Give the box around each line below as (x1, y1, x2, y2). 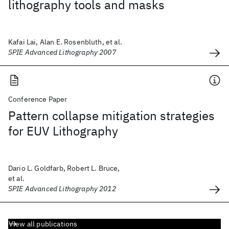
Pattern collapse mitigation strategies (8, 107, 215, 124)
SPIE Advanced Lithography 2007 (8, 48, 116, 57)
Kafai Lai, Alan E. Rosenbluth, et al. (8, 37, 122, 47)
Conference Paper (8, 95, 67, 104)
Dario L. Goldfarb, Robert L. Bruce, (8, 164, 120, 173)
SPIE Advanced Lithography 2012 (8, 184, 116, 193)
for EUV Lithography (8, 123, 118, 139)
